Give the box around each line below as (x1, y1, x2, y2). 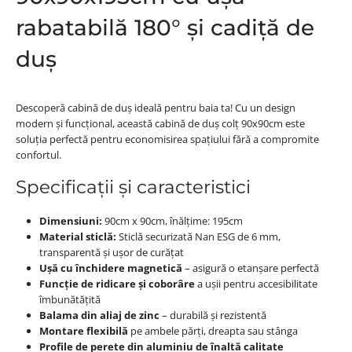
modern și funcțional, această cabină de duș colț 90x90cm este (15, 115, 305, 130)
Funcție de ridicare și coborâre (38, 277, 195, 291)
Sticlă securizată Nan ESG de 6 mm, (115, 229, 280, 244)
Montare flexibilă (38, 324, 128, 339)
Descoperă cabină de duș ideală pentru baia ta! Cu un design (15, 100, 295, 115)
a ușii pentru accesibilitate (194, 277, 317, 291)
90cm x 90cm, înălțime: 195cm (101, 214, 243, 229)
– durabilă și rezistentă (159, 308, 266, 323)
